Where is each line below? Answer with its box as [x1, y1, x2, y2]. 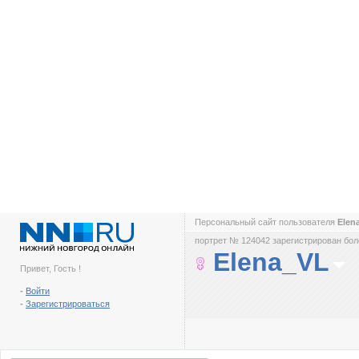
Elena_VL [213, 248, 329, 276]
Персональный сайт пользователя [195, 217, 337, 227]
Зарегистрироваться [26, 299, 110, 309]
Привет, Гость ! [20, 264, 81, 273]
